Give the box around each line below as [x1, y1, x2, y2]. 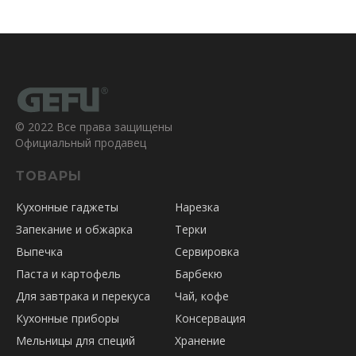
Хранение [175, 333, 226, 349]
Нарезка [175, 199, 219, 215]
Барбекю [175, 266, 222, 282]
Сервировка [175, 244, 239, 260]
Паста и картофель [16, 266, 121, 282]
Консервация [175, 311, 246, 327]
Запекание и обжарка [16, 222, 133, 238]
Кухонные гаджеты [16, 199, 118, 215]
